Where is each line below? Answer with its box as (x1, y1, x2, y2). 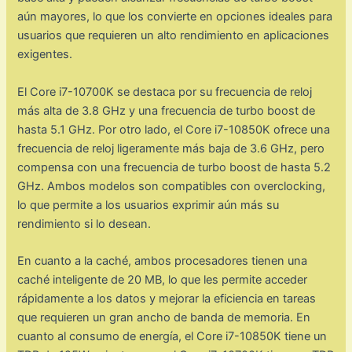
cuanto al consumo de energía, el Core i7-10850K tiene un (17, 329, 328, 344)
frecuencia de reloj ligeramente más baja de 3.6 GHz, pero (17, 141, 325, 156)
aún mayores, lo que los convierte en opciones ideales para (17, 9, 333, 24)
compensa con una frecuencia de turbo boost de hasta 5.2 (17, 159, 332, 174)
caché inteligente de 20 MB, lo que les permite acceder (17, 273, 308, 288)
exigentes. (17, 47, 73, 62)
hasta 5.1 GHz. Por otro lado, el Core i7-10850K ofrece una (17, 122, 331, 137)
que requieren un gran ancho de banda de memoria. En (17, 310, 311, 325)
